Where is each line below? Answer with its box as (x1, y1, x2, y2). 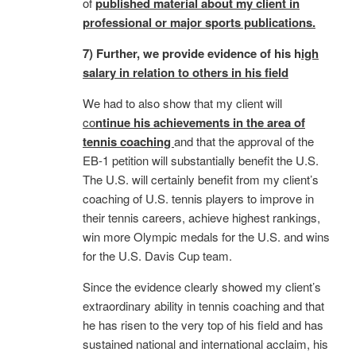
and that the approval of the (174, 132, 314, 149)
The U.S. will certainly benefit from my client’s (83, 170, 319, 188)
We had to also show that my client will (83, 94, 282, 111)
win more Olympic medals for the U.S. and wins (83, 227, 330, 245)
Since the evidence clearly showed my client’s (83, 277, 321, 295)
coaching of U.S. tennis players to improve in (83, 189, 314, 207)
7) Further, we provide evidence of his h (83, 44, 301, 62)
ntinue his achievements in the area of (95, 113, 305, 131)
